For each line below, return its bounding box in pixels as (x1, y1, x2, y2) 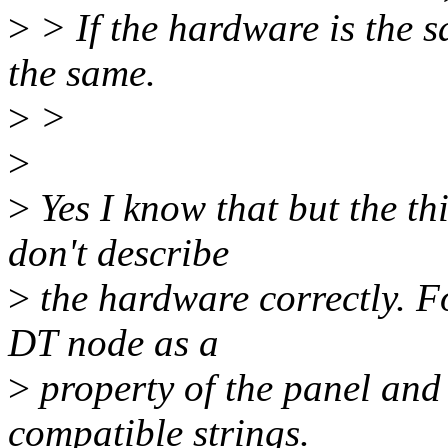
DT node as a (8, 321, 219, 365)
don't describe (8, 231, 229, 275)
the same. (8, 51, 156, 95)
